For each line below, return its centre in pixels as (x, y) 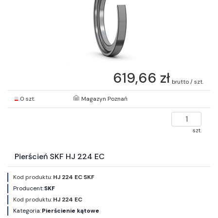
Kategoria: (27, 210)
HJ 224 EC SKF (74, 177)
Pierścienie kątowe (71, 210)
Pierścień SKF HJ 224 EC (60, 156)
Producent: (28, 188)
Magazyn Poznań (105, 99)
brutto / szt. (188, 82)
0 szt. (27, 99)
